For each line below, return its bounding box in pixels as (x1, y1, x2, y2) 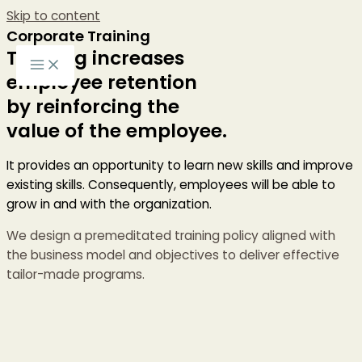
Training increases (6, 45, 184, 71)
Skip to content (6, 7, 100, 24)
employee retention (6, 69, 197, 95)
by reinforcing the (6, 94, 179, 120)
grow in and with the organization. (6, 195, 212, 213)
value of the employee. (6, 118, 227, 144)
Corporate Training (6, 26, 150, 46)
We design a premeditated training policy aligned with (6, 227, 335, 244)
